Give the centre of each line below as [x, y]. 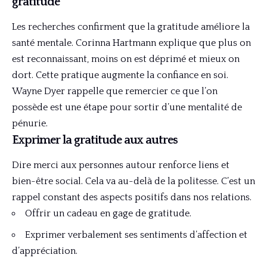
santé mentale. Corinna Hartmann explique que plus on [131, 43]
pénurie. [30, 123]
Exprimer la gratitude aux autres [95, 140]
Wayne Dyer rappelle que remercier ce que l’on [115, 91]
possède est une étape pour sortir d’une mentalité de [127, 107]
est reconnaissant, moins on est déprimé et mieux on [126, 59]
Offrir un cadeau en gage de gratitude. [108, 214]
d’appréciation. [45, 251]
